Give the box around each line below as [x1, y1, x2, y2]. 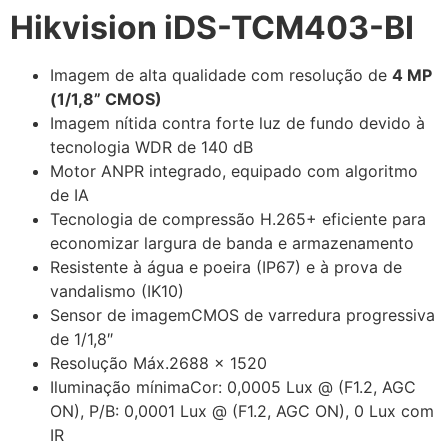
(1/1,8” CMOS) [50, 88, 162, 109]
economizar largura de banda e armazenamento [50, 232, 414, 253]
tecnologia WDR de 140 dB [50, 136, 253, 157]
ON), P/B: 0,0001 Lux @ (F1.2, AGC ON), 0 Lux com [50, 400, 434, 421]
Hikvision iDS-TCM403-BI [10, 7, 414, 47]
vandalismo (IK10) [50, 280, 184, 301]
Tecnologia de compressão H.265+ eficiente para [50, 208, 426, 229]
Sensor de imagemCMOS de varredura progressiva [50, 304, 435, 325]
